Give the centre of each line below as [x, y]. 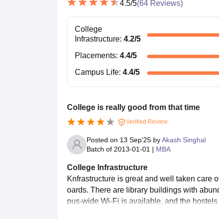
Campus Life [97, 72]
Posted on [103, 140]
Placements [95, 55]
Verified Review [146, 121]
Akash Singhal [184, 140]
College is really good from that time [133, 107]
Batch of [99, 149]
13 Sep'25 [135, 140]
